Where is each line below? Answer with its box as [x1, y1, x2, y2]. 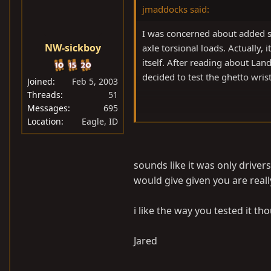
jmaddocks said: [142, 3, 209, 15]
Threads [27, 89, 60, 100]
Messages [27, 102, 68, 114]
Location [27, 116, 61, 127]
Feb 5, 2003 [72, 76, 118, 87]
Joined [27, 76, 53, 87]
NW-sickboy [44, 41, 101, 54]
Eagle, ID [82, 116, 118, 127]
